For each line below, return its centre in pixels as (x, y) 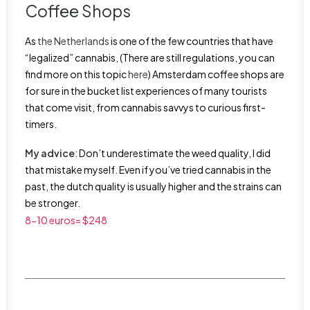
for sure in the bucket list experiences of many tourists (146, 91)
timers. (41, 124)
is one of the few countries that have (191, 41)
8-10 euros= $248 (66, 220)
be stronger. (53, 203)
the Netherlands (73, 41)
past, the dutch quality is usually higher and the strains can (153, 186)
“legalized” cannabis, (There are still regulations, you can (150, 57)
